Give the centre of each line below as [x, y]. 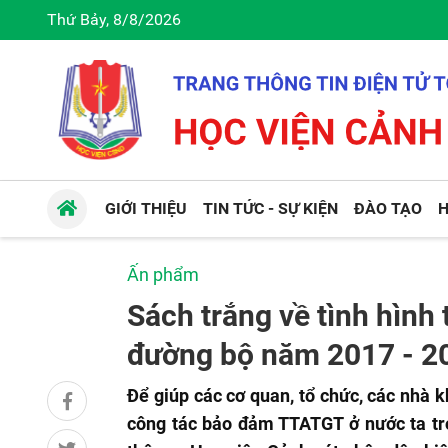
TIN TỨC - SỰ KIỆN [271, 208]
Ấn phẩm [163, 274]
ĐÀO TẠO [388, 208]
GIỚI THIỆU [146, 208]
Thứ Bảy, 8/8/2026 [114, 19]
